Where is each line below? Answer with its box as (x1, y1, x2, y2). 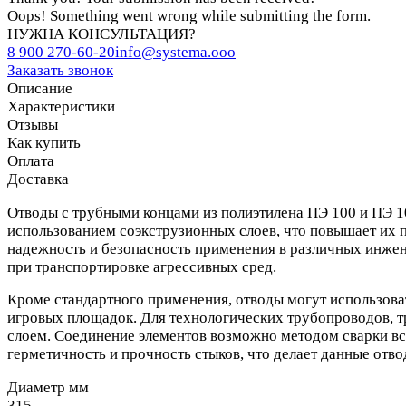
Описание (7, 80, 72, 98)
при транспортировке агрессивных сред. (7, 257, 276, 275)
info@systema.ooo (115, 43, 236, 62)
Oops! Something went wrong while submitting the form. (7, 7, 371, 25)
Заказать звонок (7, 62, 113, 80)
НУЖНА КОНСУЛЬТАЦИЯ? (7, 25, 196, 43)
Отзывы (7, 116, 58, 134)
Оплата (7, 152, 54, 170)
